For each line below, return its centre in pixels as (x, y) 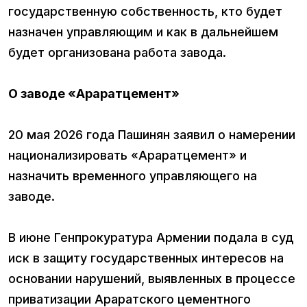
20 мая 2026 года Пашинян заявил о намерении (152, 135)
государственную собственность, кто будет (145, 12)
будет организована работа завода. (117, 53)
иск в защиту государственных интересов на (146, 258)
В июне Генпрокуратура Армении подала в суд (151, 238)
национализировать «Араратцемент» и (127, 156)
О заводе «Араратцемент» (94, 94)
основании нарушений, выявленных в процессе (152, 279)
